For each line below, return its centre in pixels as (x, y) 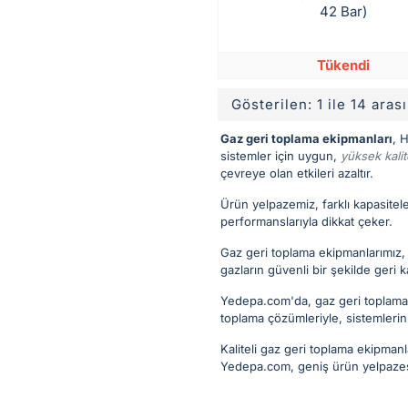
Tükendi (343, 65)
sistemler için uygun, (280, 155)
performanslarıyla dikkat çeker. (306, 221)
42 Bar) (343, 11)
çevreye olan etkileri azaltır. (297, 173)
